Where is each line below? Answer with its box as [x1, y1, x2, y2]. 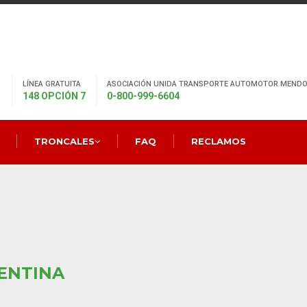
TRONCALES [34, 136, 95, 147]
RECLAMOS [191, 136, 246, 147]
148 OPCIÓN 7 [22, 90, 86, 101]
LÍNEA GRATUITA [22, 79, 81, 88]
